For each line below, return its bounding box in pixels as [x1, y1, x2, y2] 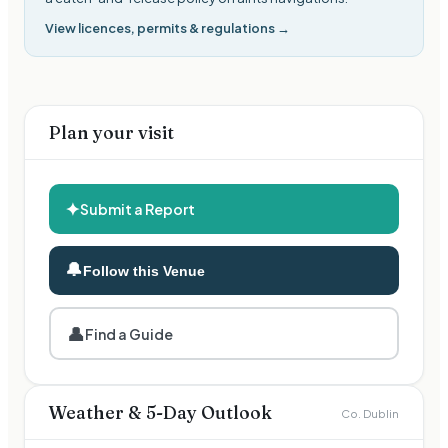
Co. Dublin [341, 405, 399, 420]
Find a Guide [84, 324, 173, 343]
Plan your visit [49, 122, 174, 144]
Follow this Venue [83, 262, 205, 279]
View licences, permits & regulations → [45, 20, 290, 37]
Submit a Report [80, 200, 195, 219]
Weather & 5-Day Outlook [49, 402, 272, 424]
